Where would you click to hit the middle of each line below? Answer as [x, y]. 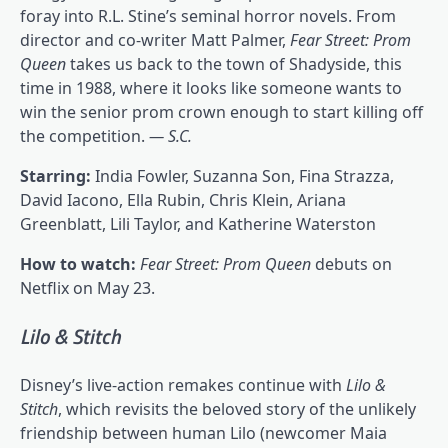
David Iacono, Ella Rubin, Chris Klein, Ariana [183, 200]
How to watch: [80, 264]
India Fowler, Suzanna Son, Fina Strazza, [244, 176]
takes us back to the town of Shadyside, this [234, 64]
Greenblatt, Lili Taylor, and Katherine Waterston [198, 224]
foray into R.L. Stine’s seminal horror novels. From [208, 16]
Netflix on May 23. [87, 288]
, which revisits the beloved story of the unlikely [237, 409]
